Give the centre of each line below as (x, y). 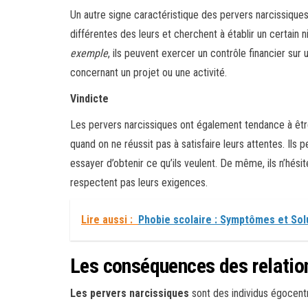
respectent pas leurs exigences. (139, 183)
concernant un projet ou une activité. (148, 73)
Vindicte (89, 99)
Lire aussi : (107, 220)
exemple (89, 54)
